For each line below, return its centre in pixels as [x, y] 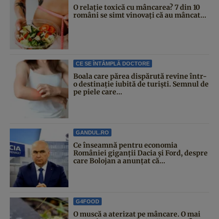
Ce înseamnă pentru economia [125, 145]
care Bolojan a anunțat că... [119, 161]
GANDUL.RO [92, 133]
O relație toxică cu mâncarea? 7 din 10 [137, 8]
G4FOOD [88, 202]
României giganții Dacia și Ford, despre [141, 153]
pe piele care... [98, 92]
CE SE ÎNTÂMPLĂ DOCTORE [113, 64]
